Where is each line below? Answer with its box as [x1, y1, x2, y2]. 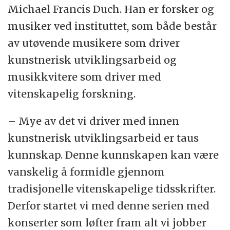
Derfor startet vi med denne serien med [8, 199, 210, 213]
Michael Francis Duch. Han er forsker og [8, 3, 215, 16]
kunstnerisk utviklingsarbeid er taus [8, 131, 199, 145]
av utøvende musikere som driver [8, 36, 180, 50]
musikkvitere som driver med [8, 70, 162, 84]
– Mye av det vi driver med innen [8, 114, 180, 128]
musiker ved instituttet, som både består [8, 20, 217, 33]
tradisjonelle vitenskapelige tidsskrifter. [8, 182, 216, 196]
